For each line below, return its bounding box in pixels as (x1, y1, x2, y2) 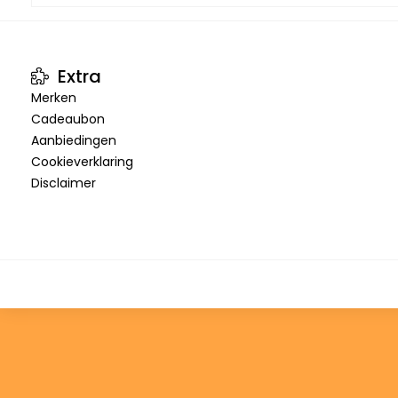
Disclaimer (31, 173, 96, 192)
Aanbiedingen (31, 131, 116, 149)
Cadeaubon (31, 109, 105, 128)
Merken (31, 88, 76, 107)
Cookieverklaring (31, 152, 133, 171)
